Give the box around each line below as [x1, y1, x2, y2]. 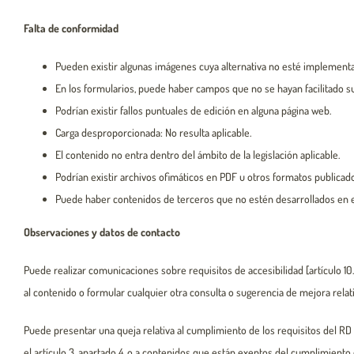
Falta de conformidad [24, 21, 119, 35]
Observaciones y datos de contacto [24, 225, 180, 239]
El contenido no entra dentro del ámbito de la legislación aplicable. [55, 148, 340, 161]
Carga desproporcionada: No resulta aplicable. [55, 126, 251, 139]
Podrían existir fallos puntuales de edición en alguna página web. [55, 104, 331, 117]
